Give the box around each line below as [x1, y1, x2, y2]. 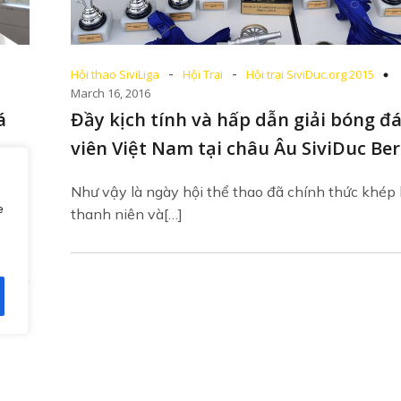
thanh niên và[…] [71, 205, 183, 224]
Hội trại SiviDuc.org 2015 [246, 66, 374, 83]
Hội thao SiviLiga [71, 66, 159, 83]
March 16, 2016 [71, 85, 150, 102]
